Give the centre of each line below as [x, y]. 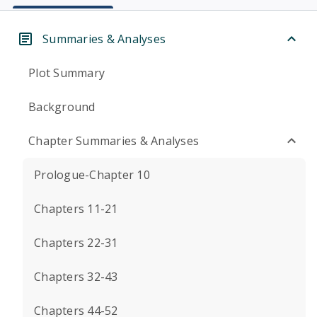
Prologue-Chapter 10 [92, 175]
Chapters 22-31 [76, 243]
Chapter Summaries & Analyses [114, 141]
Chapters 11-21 [76, 209]
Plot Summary [67, 73]
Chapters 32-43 [76, 277]
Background [62, 107]
